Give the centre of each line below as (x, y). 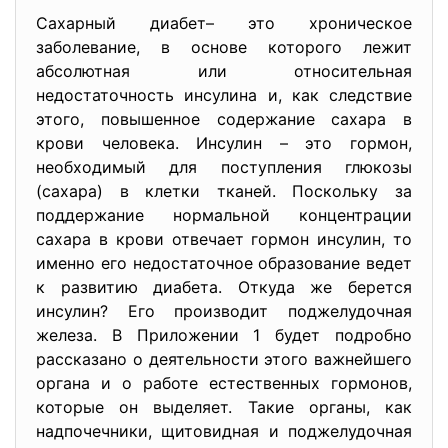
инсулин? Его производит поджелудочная (224, 311)
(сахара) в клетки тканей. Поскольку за (224, 191)
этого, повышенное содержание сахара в (224, 119)
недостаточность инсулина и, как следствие (224, 95)
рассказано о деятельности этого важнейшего (224, 359)
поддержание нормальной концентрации (224, 215)
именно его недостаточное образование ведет (224, 263)
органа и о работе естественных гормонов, (224, 383)
